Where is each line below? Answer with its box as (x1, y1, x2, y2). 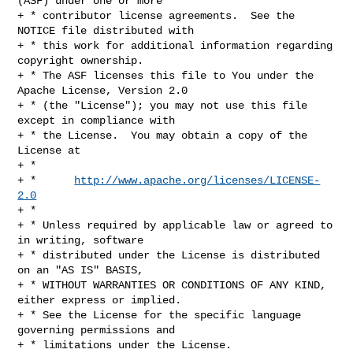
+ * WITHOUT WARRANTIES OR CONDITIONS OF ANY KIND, (17, 278, 327, 292)
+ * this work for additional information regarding (17, 39, 333, 52)
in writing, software (17, 233, 144, 247)
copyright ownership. (17, 54, 144, 67)
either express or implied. (17, 293, 182, 307)
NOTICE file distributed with (17, 24, 195, 37)
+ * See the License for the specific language (17, 308, 302, 321)
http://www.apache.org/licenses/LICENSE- (74, 173, 321, 187)
